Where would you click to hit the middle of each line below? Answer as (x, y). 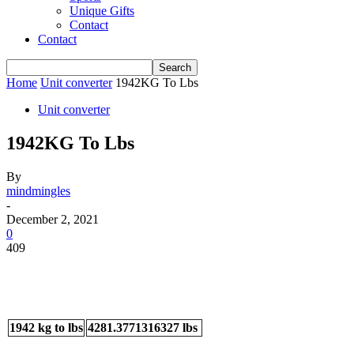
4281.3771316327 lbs (144, 327)
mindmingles (38, 190)
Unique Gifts (102, 11)
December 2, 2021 (53, 219)
